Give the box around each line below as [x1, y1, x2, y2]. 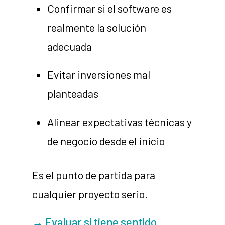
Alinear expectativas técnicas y [47, 115, 192, 129]
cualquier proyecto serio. [32, 187, 148, 201]
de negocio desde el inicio [47, 134, 165, 148]
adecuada [47, 40, 92, 53]
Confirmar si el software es [47, 2, 172, 15]
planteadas [47, 87, 99, 100]
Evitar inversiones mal [47, 68, 151, 81]
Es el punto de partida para [32, 168, 156, 182]
